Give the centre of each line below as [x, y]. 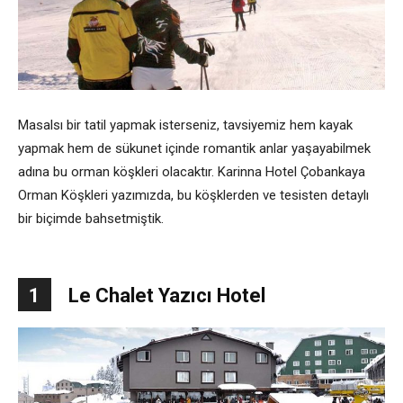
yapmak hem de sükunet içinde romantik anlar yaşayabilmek [194, 148]
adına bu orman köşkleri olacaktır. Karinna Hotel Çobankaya [192, 171]
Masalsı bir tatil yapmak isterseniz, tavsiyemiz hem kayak [185, 125]
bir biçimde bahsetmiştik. [91, 218]
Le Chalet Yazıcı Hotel [167, 295]
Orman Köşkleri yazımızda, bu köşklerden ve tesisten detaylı [193, 195]
